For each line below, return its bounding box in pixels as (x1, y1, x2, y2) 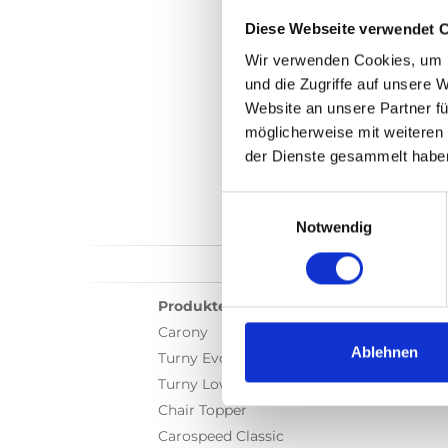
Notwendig (295, 218, 373, 236)
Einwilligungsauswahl (221, 194, 361, 212)
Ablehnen (351, 343, 418, 361)
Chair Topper (158, 402, 247, 419)
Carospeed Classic (158, 428, 284, 445)
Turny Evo (158, 350, 228, 367)
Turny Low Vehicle (158, 376, 285, 393)
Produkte (158, 298, 227, 315)
